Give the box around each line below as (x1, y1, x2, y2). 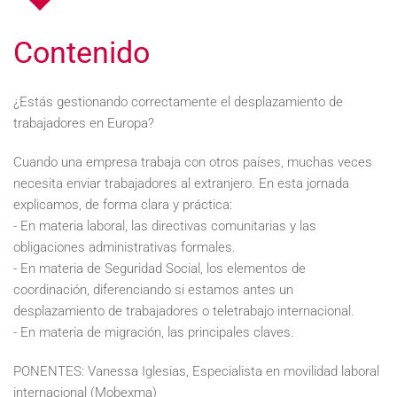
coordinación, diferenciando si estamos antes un (13, 282, 293, 298)
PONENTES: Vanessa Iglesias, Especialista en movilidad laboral (13, 363, 379, 379)
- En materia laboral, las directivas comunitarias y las (13, 218, 316, 234)
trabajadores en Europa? (13, 115, 154, 131)
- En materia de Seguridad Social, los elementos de (13, 261, 306, 276)
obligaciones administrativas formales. (13, 239, 236, 255)
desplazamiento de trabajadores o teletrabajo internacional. (13, 303, 354, 319)
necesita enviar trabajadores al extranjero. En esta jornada (13, 175, 349, 191)
